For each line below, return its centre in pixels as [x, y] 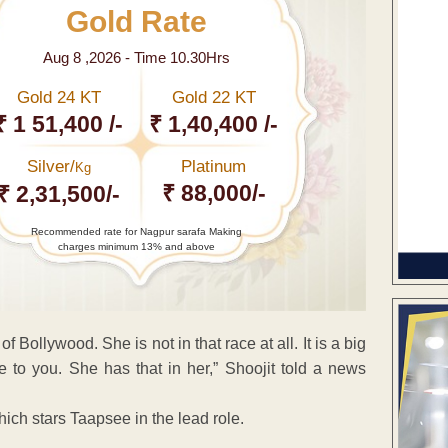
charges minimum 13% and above [136, 246]
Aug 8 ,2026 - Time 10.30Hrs [136, 57]
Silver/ [50, 166]
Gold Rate [136, 21]
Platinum [214, 166]
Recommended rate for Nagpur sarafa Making [136, 231]
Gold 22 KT [213, 97]
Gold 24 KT [58, 97]
